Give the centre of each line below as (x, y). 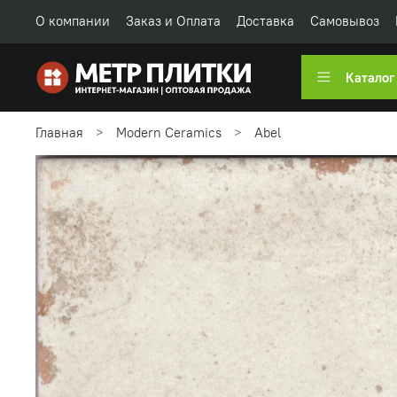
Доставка (265, 21)
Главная (59, 133)
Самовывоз (345, 21)
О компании (73, 21)
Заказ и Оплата (173, 21)
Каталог (370, 77)
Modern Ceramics (169, 133)
